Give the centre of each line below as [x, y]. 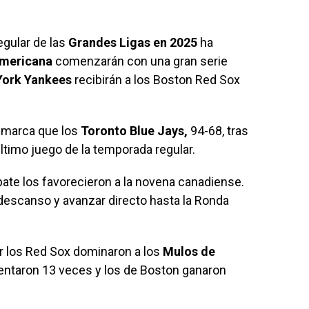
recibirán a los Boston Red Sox [156, 79]
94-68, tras [218, 130]
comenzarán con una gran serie [140, 61]
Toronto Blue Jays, [134, 130]
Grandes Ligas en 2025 [133, 42]
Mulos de [189, 251]
